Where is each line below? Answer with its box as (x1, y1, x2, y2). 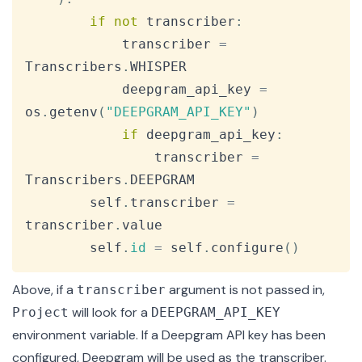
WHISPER (130, 59, 187, 75)
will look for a (69, 304, 151, 322)
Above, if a (12, 281, 77, 299)
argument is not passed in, (166, 281, 325, 299)
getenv (49, 104, 98, 120)
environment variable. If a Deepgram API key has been (12, 326, 326, 344)
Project (12, 305, 69, 321)
